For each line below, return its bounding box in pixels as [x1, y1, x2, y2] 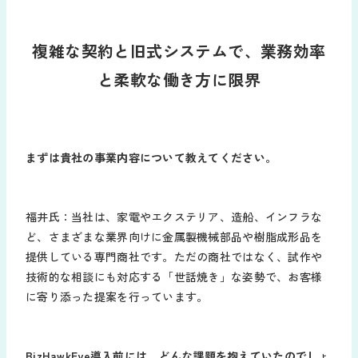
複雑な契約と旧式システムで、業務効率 [32, 39, 326, 63]
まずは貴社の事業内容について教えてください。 [26, 149, 277, 166]
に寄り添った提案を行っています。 [26, 288, 209, 305]
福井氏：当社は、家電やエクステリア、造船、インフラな [26, 209, 323, 225]
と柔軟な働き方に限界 [97, 68, 261, 92]
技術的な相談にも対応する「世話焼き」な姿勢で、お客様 [26, 268, 323, 285]
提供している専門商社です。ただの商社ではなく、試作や [26, 249, 323, 265]
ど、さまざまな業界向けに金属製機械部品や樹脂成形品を [26, 229, 323, 245]
